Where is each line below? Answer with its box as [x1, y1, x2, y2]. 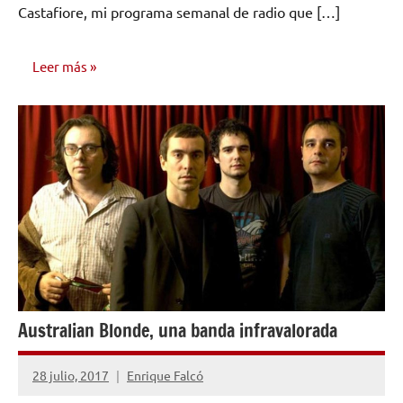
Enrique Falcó [127, 366, 203, 383]
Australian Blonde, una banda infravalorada [18, 318, 337, 345]
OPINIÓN [29, 113, 83, 130]
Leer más [32, 58, 87, 76]
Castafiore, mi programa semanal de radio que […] [18, 3, 340, 22]
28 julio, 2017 [32, 366, 109, 383]
